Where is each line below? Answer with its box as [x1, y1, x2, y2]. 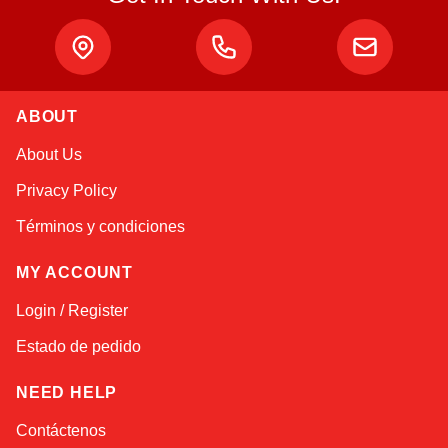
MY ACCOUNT [16, 264, 133, 281]
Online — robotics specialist [116, 158, 264, 173]
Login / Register [16, 302, 128, 319]
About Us [16, 146, 82, 163]
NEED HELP [16, 384, 118, 401]
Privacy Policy [16, 182, 117, 199]
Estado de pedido [16, 338, 141, 355]
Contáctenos [16, 422, 106, 439]
